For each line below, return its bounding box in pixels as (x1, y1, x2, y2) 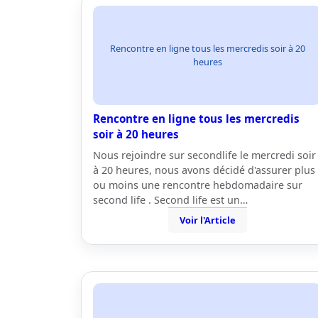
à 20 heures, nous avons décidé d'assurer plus (93, 163, 315, 177)
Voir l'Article (179, 214, 236, 226)
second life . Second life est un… (93, 193, 248, 207)
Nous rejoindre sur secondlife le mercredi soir (93, 148, 316, 162)
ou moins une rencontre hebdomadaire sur (93, 178, 302, 192)
